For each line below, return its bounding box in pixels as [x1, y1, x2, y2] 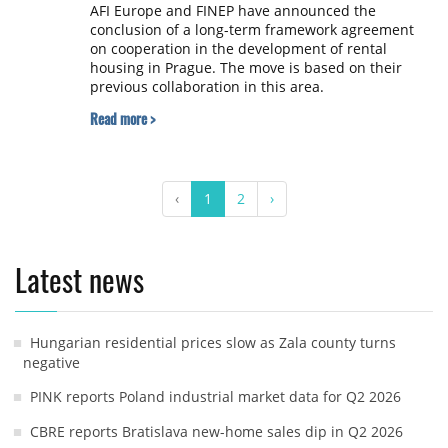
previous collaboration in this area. [89, 76, 328, 96]
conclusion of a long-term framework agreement [89, 19, 414, 39]
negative [23, 352, 80, 372]
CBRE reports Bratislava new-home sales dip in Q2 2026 [30, 421, 403, 441]
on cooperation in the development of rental [89, 38, 387, 58]
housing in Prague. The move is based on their [89, 57, 402, 77]
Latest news [15, 256, 144, 302]
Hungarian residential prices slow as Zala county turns [30, 332, 396, 352]
